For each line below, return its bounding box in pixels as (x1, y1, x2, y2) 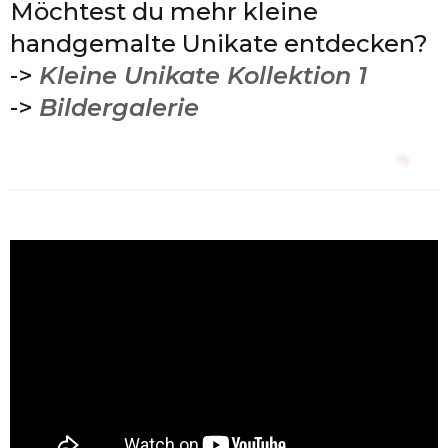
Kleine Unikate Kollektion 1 (39, 61, 367, 90)
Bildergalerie (39, 93, 199, 122)
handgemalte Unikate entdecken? (10, 29, 428, 58)
